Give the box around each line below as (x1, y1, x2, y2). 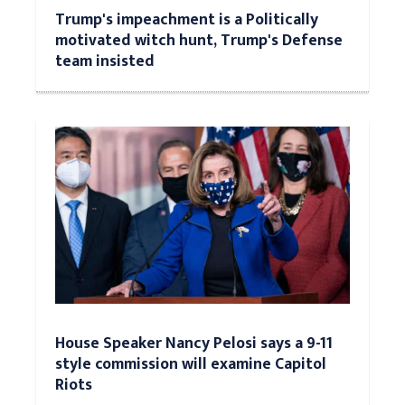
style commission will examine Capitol (55, 351, 326, 377)
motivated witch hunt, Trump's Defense (55, 27, 343, 53)
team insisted (55, 48, 155, 74)
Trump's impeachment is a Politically (55, 6, 318, 33)
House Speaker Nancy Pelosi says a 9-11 (55, 330, 333, 356)
